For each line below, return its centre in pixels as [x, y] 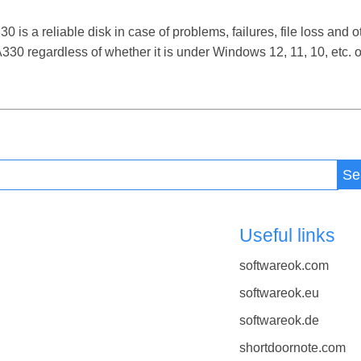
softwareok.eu [279, 293]
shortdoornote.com [292, 348]
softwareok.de [279, 321]
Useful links [287, 236]
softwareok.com [284, 265]
